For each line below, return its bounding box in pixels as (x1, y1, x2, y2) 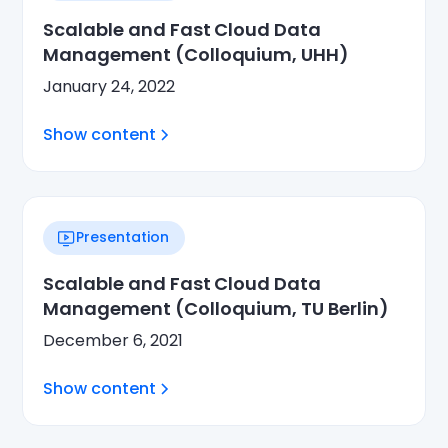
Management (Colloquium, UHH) (43, 41, 349, 67)
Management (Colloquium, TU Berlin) (43, 295, 389, 321)
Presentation (76, 227, 170, 248)
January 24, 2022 (43, 74, 176, 98)
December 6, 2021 (43, 328, 184, 352)
